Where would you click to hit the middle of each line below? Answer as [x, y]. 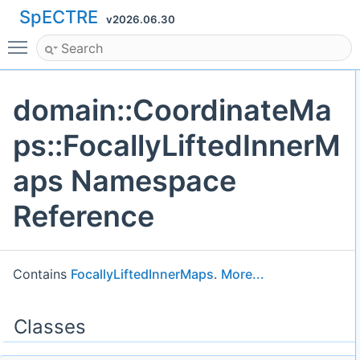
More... [243, 274]
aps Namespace [125, 181]
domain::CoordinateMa [172, 110]
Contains [42, 274]
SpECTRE [59, 17]
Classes [50, 327]
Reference [84, 217]
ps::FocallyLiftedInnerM [177, 146]
